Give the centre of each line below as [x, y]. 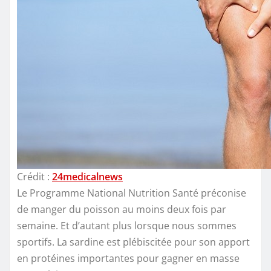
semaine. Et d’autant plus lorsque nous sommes [127, 225]
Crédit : [34, 176]
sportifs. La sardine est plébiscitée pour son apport [133, 242]
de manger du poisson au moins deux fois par [122, 209]
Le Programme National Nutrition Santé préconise [132, 193]
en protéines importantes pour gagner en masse [128, 258]
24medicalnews [87, 176]
